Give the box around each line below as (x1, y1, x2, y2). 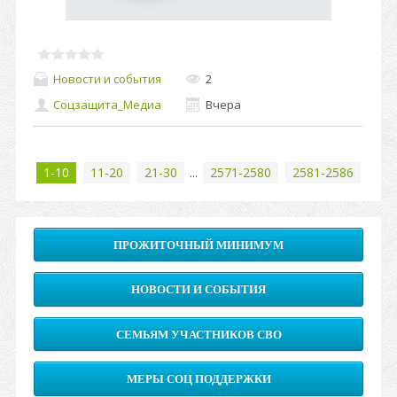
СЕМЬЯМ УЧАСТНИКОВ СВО (115, 327, 282, 341)
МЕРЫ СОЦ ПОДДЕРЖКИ (126, 372, 271, 386)
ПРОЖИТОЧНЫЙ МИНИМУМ (113, 238, 284, 252)
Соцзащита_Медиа (53, 97, 161, 113)
